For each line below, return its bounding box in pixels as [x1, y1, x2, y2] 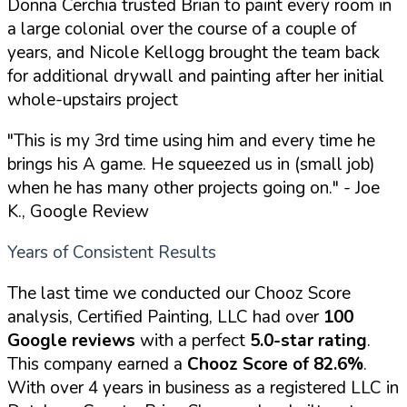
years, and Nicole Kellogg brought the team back [7, 40, 380, 65]
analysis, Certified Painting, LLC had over [7, 304, 323, 329]
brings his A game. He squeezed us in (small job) [7, 152, 375, 176]
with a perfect [135, 328, 250, 352]
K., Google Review [7, 199, 149, 223]
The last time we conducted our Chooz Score [7, 281, 351, 305]
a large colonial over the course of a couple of [7, 16, 356, 41]
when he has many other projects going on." [7, 175, 339, 200]
